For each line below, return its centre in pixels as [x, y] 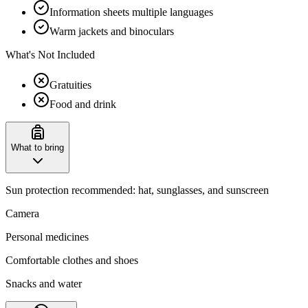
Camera [22, 213]
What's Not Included [50, 54]
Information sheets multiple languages [131, 12]
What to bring [37, 147]
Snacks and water [44, 283]
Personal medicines [47, 236]
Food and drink [83, 104]
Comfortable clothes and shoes [72, 260]
